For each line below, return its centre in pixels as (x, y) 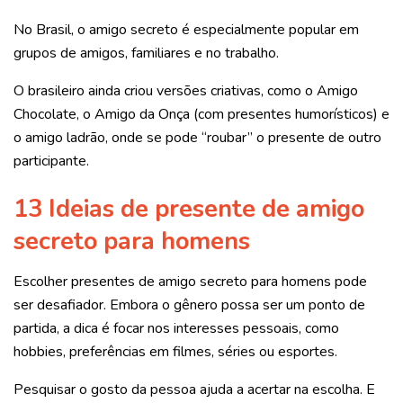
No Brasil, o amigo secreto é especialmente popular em (186, 29)
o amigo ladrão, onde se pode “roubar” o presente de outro (197, 137)
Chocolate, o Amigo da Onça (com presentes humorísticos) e (201, 114)
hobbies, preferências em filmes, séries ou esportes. (177, 351)
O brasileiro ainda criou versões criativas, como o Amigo (186, 90)
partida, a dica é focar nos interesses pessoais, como (176, 328)
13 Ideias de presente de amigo (189, 209)
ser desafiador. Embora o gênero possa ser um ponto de (189, 304)
